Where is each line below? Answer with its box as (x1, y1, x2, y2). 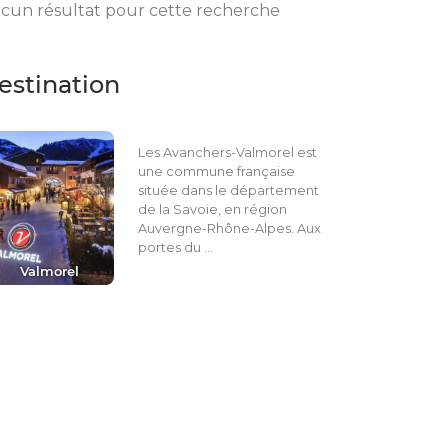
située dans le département (137, 182, 319, 198)
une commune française (137, 163, 295, 179)
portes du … (137, 239, 213, 255)
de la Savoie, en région (137, 201, 287, 217)
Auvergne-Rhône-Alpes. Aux (137, 220, 321, 236)
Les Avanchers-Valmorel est (137, 144, 317, 160)
